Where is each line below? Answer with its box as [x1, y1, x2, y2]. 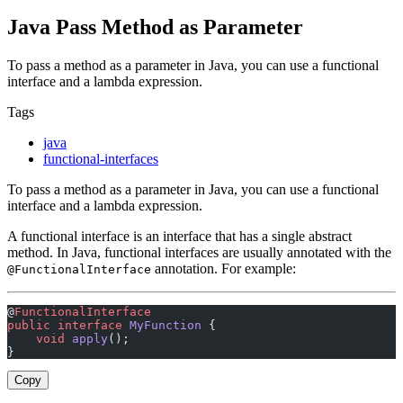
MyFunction [122, 318, 201, 332]
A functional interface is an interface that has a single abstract [7, 228, 352, 244]
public [7, 318, 50, 332]
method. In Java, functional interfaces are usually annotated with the [7, 244, 391, 260]
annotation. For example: [151, 260, 296, 276]
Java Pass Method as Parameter [7, 14, 303, 39]
